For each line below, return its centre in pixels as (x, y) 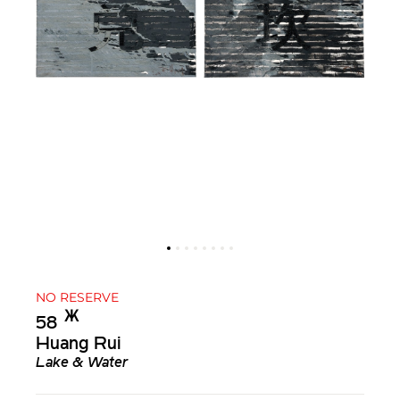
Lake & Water (82, 364)
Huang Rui (79, 345)
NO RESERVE (77, 297)
